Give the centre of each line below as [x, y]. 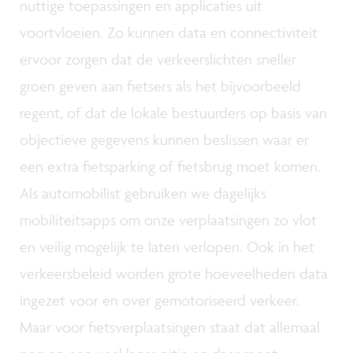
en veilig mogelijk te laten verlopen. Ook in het [167, 246]
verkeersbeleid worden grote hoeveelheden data [174, 273]
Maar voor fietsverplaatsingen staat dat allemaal [170, 327]
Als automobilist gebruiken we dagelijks [143, 193]
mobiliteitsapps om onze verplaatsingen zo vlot [168, 219]
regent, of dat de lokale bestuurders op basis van [173, 112]
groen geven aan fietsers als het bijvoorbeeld [160, 85]
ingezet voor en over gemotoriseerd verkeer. [160, 300]
